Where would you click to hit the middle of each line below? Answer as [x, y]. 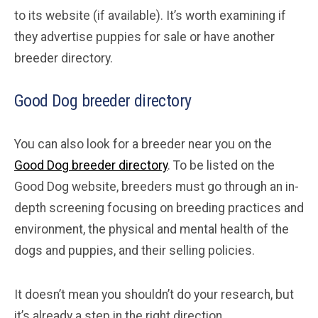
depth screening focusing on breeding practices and [159, 208]
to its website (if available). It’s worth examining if [150, 16]
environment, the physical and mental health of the [152, 230]
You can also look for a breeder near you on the [143, 144]
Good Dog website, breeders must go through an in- [157, 187]
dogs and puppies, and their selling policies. [135, 251]
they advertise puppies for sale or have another [144, 37]
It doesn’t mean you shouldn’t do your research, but [154, 295]
